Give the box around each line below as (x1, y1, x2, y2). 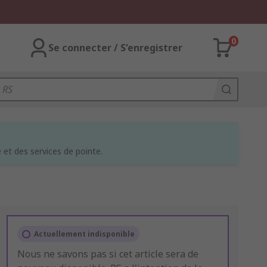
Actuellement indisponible (33, 229, 135, 239)
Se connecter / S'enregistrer (48, 41, 182, 54)
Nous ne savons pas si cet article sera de (17, 247, 198, 260)
